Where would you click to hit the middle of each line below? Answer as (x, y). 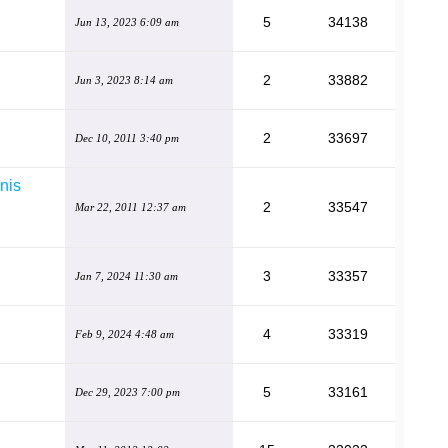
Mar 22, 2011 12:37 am (130, 207)
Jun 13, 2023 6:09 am (127, 22)
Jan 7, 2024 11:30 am (126, 276)
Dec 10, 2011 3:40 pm (127, 138)
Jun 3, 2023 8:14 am (124, 80)
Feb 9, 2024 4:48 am (124, 334)
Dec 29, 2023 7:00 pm (127, 392)
